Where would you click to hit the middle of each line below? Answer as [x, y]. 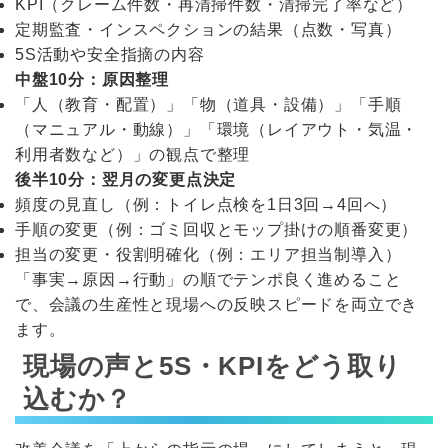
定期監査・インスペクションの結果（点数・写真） [208, 30]
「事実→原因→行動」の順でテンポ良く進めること [208, 280]
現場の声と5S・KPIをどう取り [212, 366]
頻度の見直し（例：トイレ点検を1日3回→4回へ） [206, 205]
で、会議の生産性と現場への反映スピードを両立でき [217, 305]
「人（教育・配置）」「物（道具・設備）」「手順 [208, 105]
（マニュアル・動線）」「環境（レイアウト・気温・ [217, 130]
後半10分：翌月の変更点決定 [126, 180]
